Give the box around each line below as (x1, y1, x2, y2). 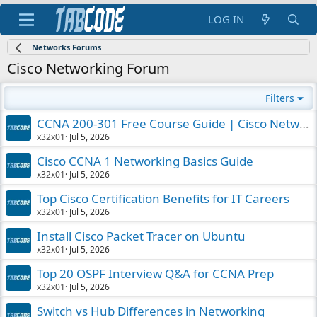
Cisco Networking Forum (7, 59, 170, 78)
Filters (265, 91, 295, 105)
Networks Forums (32, 42, 102, 52)
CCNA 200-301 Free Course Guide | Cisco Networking (299, 115, 309, 132)
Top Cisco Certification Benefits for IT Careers (37, 190, 289, 207)
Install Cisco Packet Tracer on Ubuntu (37, 228, 246, 244)
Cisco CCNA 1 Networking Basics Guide (37, 153, 253, 169)
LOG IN (208, 12, 245, 26)
